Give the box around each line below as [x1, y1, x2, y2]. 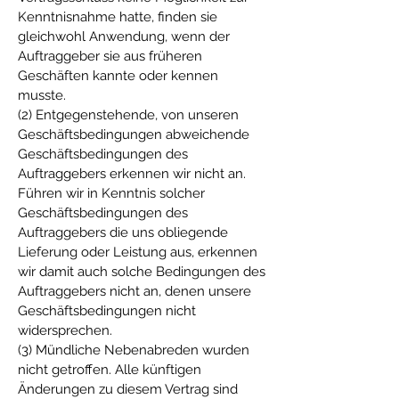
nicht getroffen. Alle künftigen [18, 362, 201, 378]
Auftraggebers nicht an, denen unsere [18, 283, 251, 299]
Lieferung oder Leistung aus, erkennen [18, 244, 257, 260]
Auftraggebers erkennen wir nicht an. [18, 166, 246, 182]
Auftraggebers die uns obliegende [18, 224, 228, 240]
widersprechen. [18, 322, 112, 338]
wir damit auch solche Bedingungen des [18, 264, 265, 280]
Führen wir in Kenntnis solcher [18, 185, 205, 201]
